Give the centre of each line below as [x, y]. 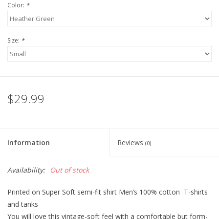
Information [29, 143]
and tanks [23, 204]
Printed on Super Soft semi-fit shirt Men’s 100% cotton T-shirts [108, 192]
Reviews [131, 143]
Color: [17, 5]
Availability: [26, 170]
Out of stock [69, 170]
